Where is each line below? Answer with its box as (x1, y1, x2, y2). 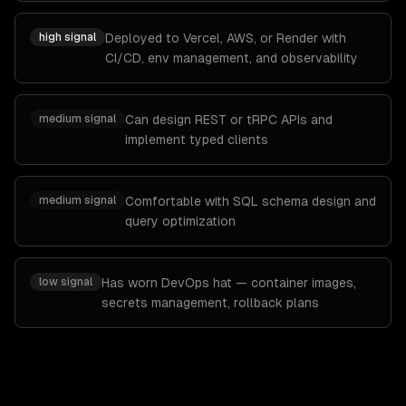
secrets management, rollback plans (101, 295, 319, 310)
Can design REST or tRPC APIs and (125, 112, 333, 127)
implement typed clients (125, 132, 268, 147)
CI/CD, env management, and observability (105, 51, 358, 65)
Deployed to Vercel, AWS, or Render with (105, 31, 346, 45)
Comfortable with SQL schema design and (125, 194, 376, 208)
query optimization (125, 214, 236, 228)
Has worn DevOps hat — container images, (101, 275, 356, 290)
